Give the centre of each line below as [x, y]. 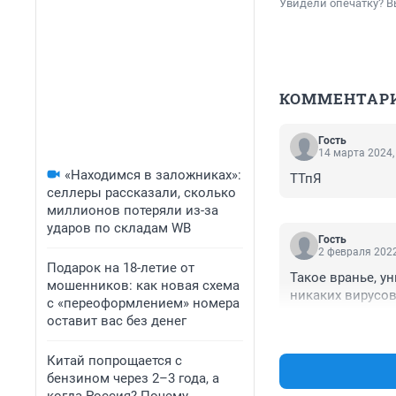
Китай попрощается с [114, 361]
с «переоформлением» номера [143, 303]
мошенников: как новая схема [143, 286]
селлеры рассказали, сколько [141, 193]
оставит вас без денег [117, 321]
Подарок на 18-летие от [121, 268]
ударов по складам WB [119, 228]
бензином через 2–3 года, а [133, 378]
